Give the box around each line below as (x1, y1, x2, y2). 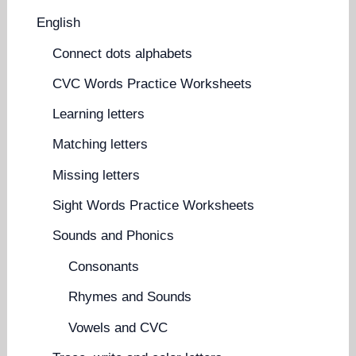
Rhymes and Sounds (68, 289, 192, 305)
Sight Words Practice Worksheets (52, 197, 255, 213)
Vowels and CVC (68, 319, 168, 335)
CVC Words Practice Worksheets (52, 75, 253, 91)
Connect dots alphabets (52, 45, 193, 61)
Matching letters (52, 137, 149, 153)
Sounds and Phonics (52, 228, 175, 243)
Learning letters (52, 106, 145, 122)
